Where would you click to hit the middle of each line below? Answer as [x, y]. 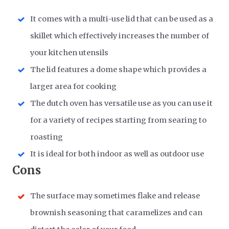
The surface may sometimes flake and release [115, 196]
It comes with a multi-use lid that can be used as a [122, 19]
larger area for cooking [74, 86]
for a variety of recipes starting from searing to [119, 120]
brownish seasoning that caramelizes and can [117, 213]
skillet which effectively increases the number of [120, 36]
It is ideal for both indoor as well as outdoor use [117, 154]
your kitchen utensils [70, 52]
